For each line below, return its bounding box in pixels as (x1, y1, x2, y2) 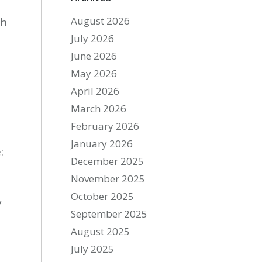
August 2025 (71, 225, 130, 238)
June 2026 (71, 49, 118, 63)
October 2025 (71, 189, 135, 203)
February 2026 (71, 119, 140, 133)
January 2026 (71, 137, 133, 150)
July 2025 (71, 242, 115, 256)
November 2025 (71, 172, 146, 185)
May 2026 (71, 67, 118, 80)
